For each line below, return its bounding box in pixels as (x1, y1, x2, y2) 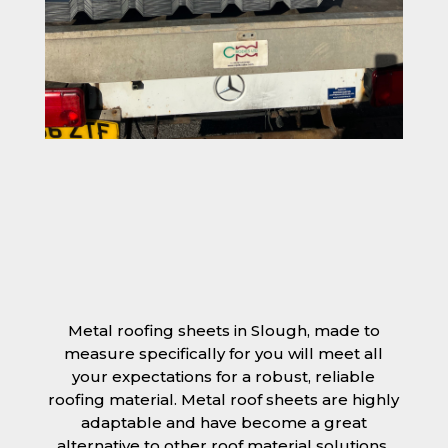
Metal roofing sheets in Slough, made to (67, 321, 380, 341)
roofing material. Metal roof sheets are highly (48, 390, 400, 410)
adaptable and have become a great (80, 413, 367, 433)
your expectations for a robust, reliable (72, 367, 376, 387)
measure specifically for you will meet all (64, 344, 384, 364)
